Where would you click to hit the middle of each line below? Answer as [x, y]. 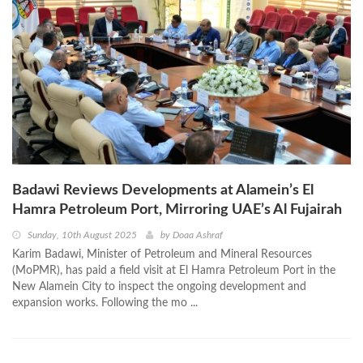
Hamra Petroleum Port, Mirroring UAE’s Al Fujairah [177, 209]
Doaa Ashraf [198, 235]
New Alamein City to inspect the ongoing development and [159, 286]
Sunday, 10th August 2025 [82, 235]
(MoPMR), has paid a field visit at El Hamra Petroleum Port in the [174, 270]
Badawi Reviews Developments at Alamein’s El [163, 190]
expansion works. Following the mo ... [105, 303]
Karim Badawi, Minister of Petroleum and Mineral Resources [162, 254]
